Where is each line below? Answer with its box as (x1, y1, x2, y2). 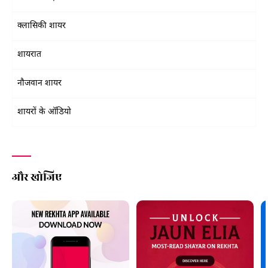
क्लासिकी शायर (17, 20, 66, 32)
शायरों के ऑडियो (17, 106, 71, 118)
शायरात (17, 49, 41, 60)
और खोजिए (12, 169, 62, 183)
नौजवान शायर (17, 78, 62, 89)
